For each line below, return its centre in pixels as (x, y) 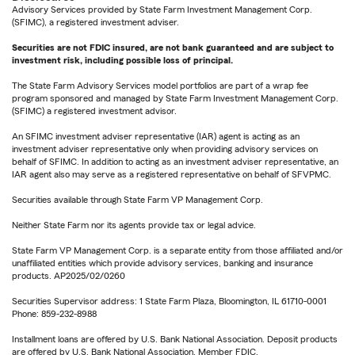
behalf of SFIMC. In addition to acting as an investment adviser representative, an (175, 162)
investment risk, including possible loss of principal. (122, 61)
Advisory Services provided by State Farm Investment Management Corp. (162, 10)
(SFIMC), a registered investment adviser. (95, 23)
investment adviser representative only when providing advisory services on (165, 149)
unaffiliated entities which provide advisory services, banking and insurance (162, 263)
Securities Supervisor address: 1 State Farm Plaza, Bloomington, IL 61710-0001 (169, 302)
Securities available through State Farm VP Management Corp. (137, 200)
